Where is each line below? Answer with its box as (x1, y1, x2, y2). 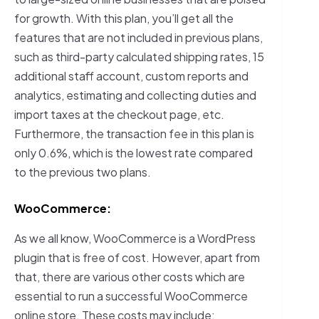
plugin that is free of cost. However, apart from (14, 249, 260, 265)
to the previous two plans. (14, 164, 151, 179)
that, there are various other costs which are (14, 268, 245, 284)
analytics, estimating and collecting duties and (14, 87, 256, 103)
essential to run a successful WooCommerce (14, 288, 248, 303)
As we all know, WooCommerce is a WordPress (14, 230, 256, 246)
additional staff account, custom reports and (14, 68, 249, 83)
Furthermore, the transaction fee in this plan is (14, 125, 254, 141)
